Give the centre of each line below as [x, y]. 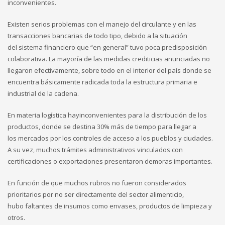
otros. [16, 218]
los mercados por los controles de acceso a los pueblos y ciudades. [110, 138]
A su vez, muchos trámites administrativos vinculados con [95, 150]
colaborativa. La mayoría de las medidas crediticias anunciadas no [109, 59]
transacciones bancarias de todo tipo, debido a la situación [97, 36]
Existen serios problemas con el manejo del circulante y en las [102, 24]
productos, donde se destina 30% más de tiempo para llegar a [102, 127]
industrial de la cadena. [43, 94]
